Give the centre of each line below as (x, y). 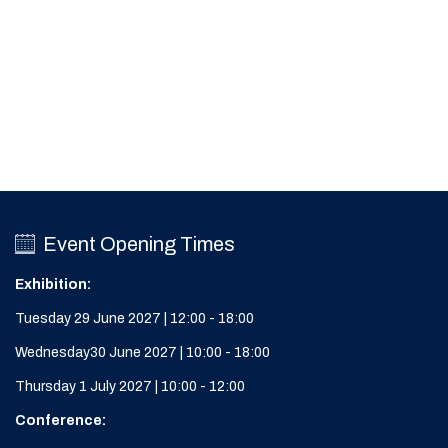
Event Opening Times (137, 243)
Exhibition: (53, 284)
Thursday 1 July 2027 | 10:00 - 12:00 (130, 386)
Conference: (60, 420)
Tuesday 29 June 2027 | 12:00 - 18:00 (134, 318)
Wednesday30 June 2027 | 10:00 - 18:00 (142, 352)
